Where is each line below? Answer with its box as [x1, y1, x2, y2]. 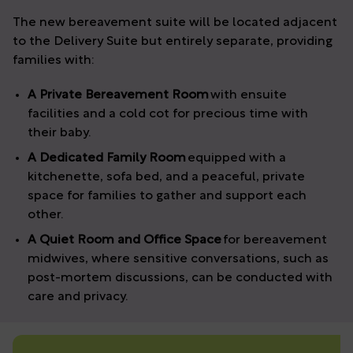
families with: [13, 54, 96, 68]
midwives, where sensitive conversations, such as [28, 253, 329, 266]
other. [28, 209, 65, 222]
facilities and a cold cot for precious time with [28, 108, 309, 121]
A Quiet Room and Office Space [28, 234, 222, 247]
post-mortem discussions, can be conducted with [28, 272, 333, 285]
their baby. [28, 127, 93, 140]
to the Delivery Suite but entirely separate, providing [13, 35, 333, 49]
